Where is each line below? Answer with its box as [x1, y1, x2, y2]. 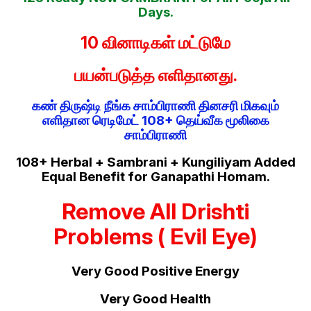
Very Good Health [100, 290, 211, 307]
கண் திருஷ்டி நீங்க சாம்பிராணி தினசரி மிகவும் [32, 97, 279, 114]
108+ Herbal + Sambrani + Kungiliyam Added [15, 154, 296, 171]
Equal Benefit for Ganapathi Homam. [41, 169, 270, 185]
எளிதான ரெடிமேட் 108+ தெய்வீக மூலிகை [42, 112, 269, 128]
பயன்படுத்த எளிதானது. [74, 65, 237, 85]
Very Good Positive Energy [72, 263, 239, 280]
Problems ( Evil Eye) [53, 222, 258, 250]
